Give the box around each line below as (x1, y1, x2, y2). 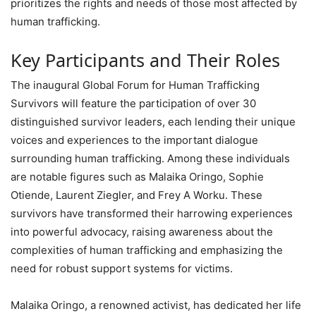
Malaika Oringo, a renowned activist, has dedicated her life (11, 298, 301, 312)
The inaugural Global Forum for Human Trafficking (11, 78, 260, 92)
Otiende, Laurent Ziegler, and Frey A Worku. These (11, 188, 262, 202)
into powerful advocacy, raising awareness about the (11, 225, 273, 239)
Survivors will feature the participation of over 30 (11, 97, 256, 111)
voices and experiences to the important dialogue (11, 133, 258, 147)
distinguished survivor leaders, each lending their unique (11, 115, 296, 129)
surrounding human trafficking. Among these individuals (11, 152, 290, 166)
